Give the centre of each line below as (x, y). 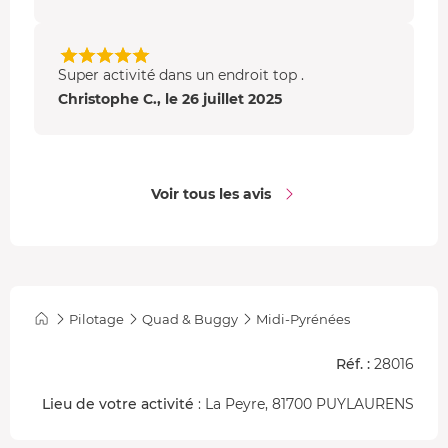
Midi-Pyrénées (303, 318)
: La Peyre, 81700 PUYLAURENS (304, 403)
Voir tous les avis (211, 193)
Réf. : (353, 363)
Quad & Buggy (190, 318)
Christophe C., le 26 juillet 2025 (170, 98)
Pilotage (96, 318)
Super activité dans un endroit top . (181, 74)
